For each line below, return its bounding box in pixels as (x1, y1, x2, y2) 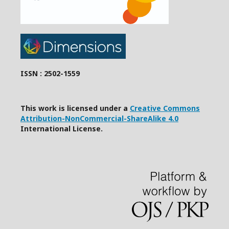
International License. (20, 124, 103, 134)
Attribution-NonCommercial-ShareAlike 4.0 (20, 113, 178, 124)
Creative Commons (130, 103, 200, 113)
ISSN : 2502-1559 (20, 68, 80, 79)
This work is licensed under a (20, 103, 130, 113)
